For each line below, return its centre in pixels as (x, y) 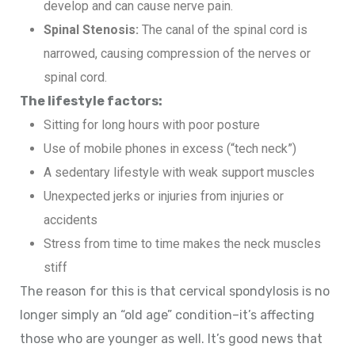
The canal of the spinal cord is (223, 29)
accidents (71, 219)
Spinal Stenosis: (91, 29)
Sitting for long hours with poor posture (152, 124)
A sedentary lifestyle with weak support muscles (179, 172)
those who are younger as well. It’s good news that (171, 338)
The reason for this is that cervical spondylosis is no (175, 291)
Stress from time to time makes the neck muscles (182, 243)
